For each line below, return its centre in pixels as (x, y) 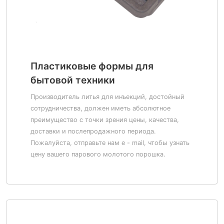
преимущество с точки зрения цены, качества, (105, 120)
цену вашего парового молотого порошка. (98, 154)
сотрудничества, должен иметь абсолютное (100, 108)
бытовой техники (73, 80)
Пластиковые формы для (92, 66)
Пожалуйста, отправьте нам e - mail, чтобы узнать (110, 143)
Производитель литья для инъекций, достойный (107, 97)
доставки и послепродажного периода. (93, 131)
